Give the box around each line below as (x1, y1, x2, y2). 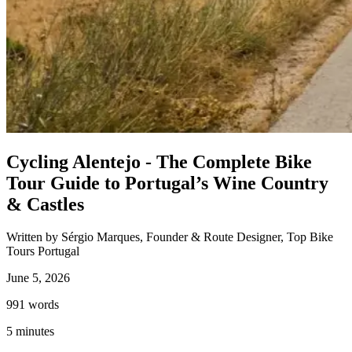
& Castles (6, 193, 84, 214)
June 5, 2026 (6, 271, 70, 285)
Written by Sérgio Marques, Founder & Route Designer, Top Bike (6, 230, 333, 244)
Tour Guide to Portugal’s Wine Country (6, 172, 328, 193)
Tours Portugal (6, 244, 79, 258)
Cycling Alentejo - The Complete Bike (6, 151, 312, 172)
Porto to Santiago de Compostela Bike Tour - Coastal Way (6, 87, 316, 101)
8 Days (6, 118, 42, 132)
